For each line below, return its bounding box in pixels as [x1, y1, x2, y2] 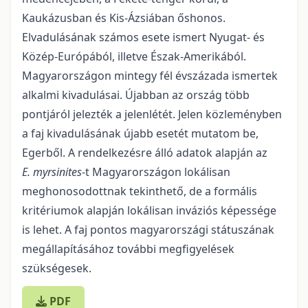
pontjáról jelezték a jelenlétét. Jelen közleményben [22, 107, 282, 122]
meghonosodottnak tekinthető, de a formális [22, 184, 257, 199]
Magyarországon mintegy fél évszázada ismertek [22, 68, 278, 83]
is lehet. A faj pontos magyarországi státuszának [22, 222, 274, 237]
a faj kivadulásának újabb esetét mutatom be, [22, 126, 258, 141]
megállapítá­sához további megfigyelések [22, 241, 234, 256]
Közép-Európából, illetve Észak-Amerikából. [22, 49, 246, 64]
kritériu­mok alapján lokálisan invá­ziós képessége [22, 203, 276, 218]
